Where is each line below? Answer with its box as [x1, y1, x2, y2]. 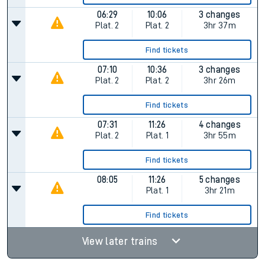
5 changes [199, 175, 240, 185]
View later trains [82, 236, 160, 247]
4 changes [198, 120, 241, 130]
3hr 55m [203, 131, 237, 140]
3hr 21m [204, 186, 235, 195]
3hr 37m [203, 21, 237, 30]
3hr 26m [203, 76, 236, 85]
